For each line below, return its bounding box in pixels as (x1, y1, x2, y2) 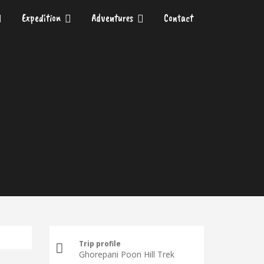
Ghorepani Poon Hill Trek (78, 249, 174, 260)
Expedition (22, 11, 61, 24)
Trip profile (78, 239, 121, 248)
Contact (164, 11, 193, 24)
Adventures (91, 11, 133, 24)
